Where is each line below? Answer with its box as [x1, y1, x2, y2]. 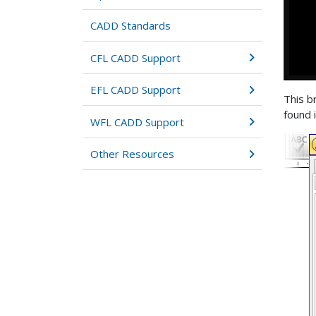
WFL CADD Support [90, 114, 185, 129]
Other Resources [90, 147, 175, 162]
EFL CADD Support [90, 83, 181, 97]
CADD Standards [90, 18, 171, 33]
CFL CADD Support [90, 50, 181, 65]
